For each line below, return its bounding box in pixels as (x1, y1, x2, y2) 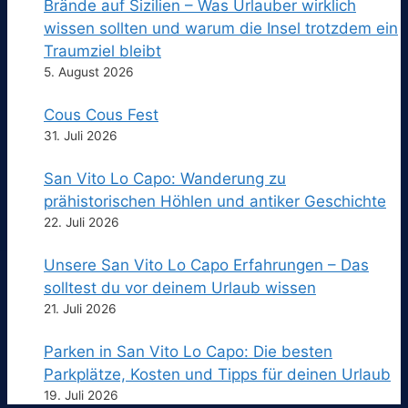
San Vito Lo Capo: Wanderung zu (44, 169, 286, 189)
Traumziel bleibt (44, 42, 161, 61)
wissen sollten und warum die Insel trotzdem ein (44, 19, 398, 38)
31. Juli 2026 (44, 128, 117, 144)
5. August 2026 (44, 65, 134, 80)
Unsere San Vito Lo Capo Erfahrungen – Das (44, 256, 369, 275)
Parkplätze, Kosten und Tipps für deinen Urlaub (44, 365, 391, 384)
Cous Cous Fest (44, 106, 158, 125)
